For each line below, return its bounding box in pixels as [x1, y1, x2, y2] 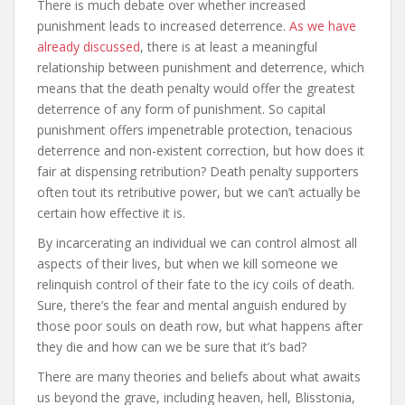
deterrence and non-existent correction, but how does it [37, 142, 364, 160]
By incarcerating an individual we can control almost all [37, 234, 357, 252]
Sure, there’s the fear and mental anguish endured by [37, 297, 346, 315]
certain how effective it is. [37, 204, 185, 222]
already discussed [37, 38, 140, 56]
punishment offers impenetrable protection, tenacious [37, 121, 353, 139]
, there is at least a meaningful [140, 38, 317, 56]
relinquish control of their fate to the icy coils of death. [37, 276, 354, 294]
